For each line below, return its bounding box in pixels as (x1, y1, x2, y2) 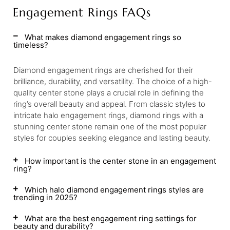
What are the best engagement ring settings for (25, 214, 197, 223)
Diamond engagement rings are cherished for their (13, 65, 193, 75)
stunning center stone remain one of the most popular (13, 122, 206, 131)
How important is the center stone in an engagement (25, 156, 216, 166)
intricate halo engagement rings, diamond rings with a (13, 110, 203, 120)
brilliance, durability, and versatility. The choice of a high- (13, 76, 212, 86)
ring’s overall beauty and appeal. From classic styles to (13, 99, 205, 109)
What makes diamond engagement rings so (25, 32, 181, 42)
